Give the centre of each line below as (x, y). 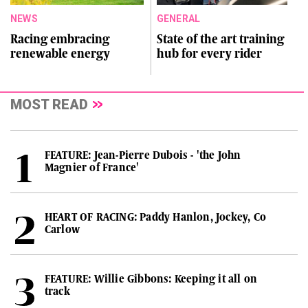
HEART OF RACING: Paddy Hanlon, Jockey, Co (155, 217)
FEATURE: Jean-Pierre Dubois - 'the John (143, 155)
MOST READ (49, 104)
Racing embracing (60, 39)
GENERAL (178, 18)
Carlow (62, 229)
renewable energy (60, 53)
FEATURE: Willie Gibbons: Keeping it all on (151, 279)
